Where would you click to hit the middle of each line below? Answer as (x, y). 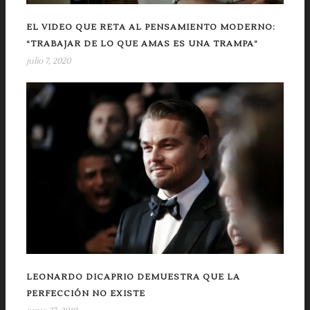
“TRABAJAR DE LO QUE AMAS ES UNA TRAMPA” (142, 44)
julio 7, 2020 (48, 61)
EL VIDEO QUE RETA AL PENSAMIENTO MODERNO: (151, 27)
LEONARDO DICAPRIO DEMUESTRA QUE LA (133, 277)
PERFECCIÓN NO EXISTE (86, 293)
